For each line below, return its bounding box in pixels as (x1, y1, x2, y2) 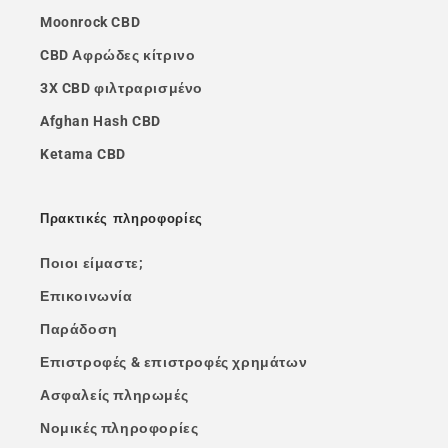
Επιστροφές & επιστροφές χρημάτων (40, 354, 308, 371)
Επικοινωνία (40, 288, 133, 305)
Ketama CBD (40, 146, 126, 163)
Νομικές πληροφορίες (40, 420, 199, 437)
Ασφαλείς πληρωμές (40, 387, 189, 404)
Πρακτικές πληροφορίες (40, 211, 203, 227)
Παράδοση (40, 321, 118, 338)
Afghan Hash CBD (40, 113, 161, 130)
